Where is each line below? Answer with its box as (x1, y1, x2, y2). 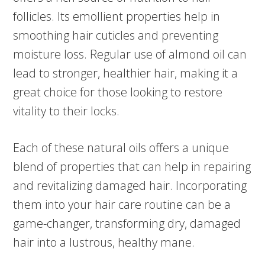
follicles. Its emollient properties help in (13, 8, 221, 25)
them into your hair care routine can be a (13, 196, 231, 213)
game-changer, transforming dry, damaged (13, 215, 241, 232)
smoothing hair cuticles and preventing (13, 27, 219, 44)
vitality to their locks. (13, 103, 120, 119)
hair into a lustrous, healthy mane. (13, 234, 195, 251)
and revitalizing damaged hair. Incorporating (13, 177, 247, 194)
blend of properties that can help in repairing (13, 159, 251, 175)
